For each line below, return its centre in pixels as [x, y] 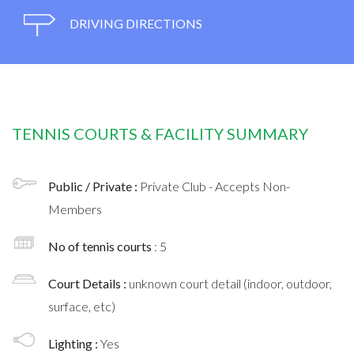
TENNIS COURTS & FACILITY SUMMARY [160, 133]
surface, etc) [82, 306]
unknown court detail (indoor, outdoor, [230, 283]
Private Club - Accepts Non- [215, 186]
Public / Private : [94, 186]
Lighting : [74, 343]
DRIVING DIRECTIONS [135, 23]
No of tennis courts [101, 246]
